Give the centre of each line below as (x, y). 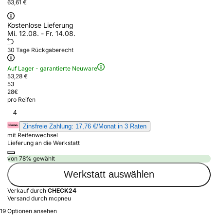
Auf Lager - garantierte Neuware (52, 68)
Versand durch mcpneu (39, 198)
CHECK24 (62, 190)
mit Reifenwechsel (33, 135)
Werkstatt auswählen (109, 174)
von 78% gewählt (31, 158)
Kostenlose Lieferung (40, 25)
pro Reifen (21, 99)
